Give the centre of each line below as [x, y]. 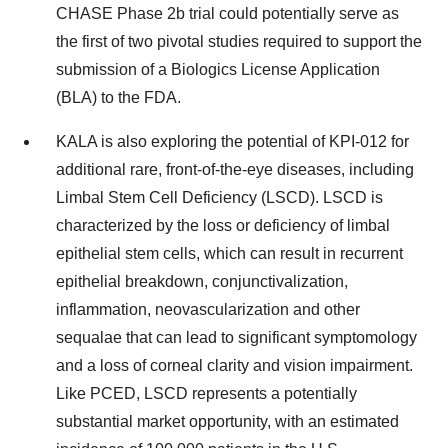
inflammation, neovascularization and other [208, 309]
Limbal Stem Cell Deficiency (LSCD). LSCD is [219, 197]
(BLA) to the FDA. [118, 97]
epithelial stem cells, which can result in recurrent [229, 253]
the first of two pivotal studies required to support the [239, 41]
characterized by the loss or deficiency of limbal [223, 225]
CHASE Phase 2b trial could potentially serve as [227, 13]
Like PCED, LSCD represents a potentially [206, 393]
